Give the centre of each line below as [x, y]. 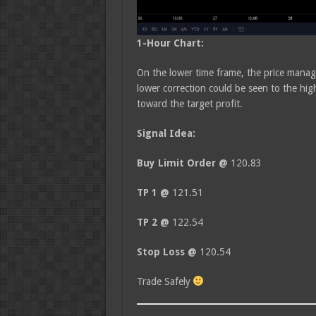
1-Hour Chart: [170, 43]
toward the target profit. [189, 103]
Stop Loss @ [168, 251]
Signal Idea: [166, 133]
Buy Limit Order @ [182, 163]
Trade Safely [165, 281]
